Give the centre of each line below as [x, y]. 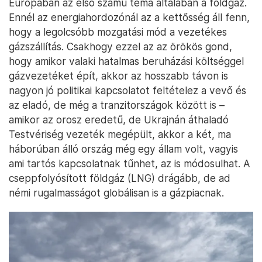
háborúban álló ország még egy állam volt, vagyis [123, 149]
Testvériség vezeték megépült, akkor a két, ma [120, 135]
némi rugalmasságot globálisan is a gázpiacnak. [116, 193]
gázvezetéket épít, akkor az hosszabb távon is [118, 76]
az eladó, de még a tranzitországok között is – [117, 105]
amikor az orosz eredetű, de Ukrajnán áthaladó [119, 120]
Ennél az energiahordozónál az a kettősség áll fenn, [129, 18]
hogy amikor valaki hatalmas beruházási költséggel [126, 61]
